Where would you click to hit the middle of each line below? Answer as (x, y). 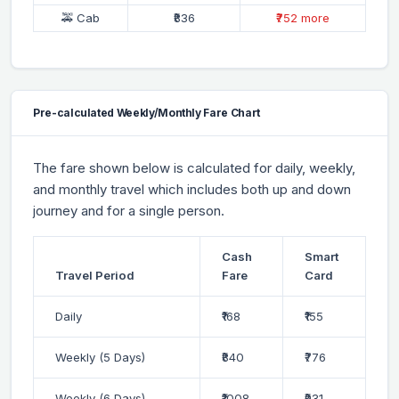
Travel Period (95, 275)
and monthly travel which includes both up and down (192, 189)
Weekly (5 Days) (100, 357)
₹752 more (303, 17)
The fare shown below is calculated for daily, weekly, (194, 167)
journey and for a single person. (129, 210)
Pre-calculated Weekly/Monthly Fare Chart (147, 112)
